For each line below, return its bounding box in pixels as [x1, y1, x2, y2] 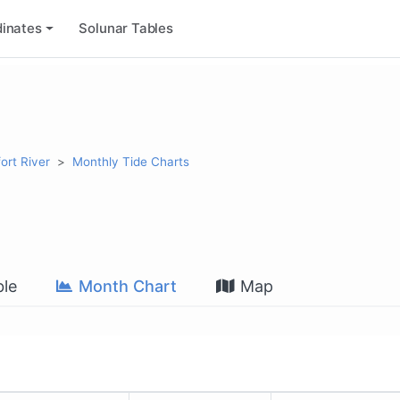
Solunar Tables [79, 19, 173, 37]
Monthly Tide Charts [72, 154, 189, 169]
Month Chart [74, 276, 177, 296]
